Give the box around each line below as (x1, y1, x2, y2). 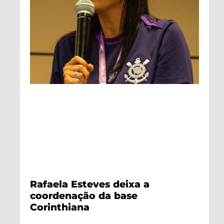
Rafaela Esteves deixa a (30, 177, 149, 190)
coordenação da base (30, 189, 137, 201)
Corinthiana (30, 200, 89, 213)
